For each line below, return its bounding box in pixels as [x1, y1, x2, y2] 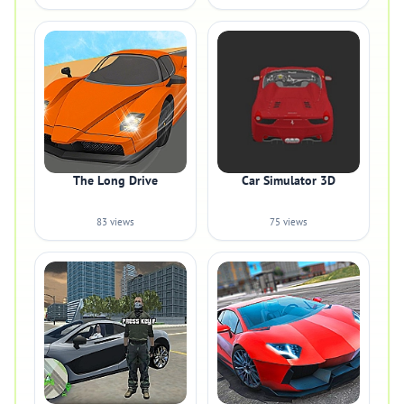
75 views [270, 216, 308, 228]
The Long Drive [73, 172, 158, 188]
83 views [96, 216, 134, 228]
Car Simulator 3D [242, 172, 335, 188]
